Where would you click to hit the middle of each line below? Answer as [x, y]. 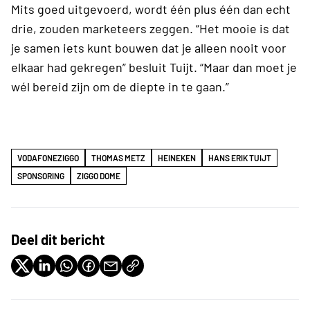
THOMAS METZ [118, 157]
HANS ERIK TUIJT [240, 157]
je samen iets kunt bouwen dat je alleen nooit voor [149, 47]
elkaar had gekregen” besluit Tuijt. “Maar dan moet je [154, 67]
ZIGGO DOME [99, 175]
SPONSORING [41, 175]
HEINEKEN [177, 157]
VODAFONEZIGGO [48, 157]
